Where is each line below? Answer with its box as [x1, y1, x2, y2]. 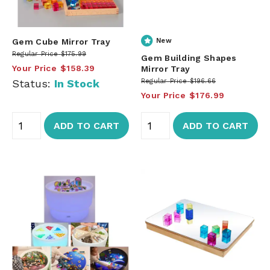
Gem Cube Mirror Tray [12, 36, 110, 46]
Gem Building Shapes [141, 52, 237, 63]
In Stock [54, 77, 99, 90]
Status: [12, 77, 54, 90]
